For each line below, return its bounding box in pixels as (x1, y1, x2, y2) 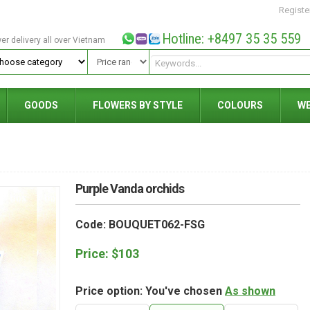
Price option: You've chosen (75, 284, 225, 298)
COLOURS (217, 100, 263, 111)
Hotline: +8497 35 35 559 (161, 30, 301, 47)
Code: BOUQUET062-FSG (75, 218, 205, 231)
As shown (225, 284, 275, 298)
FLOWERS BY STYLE (93, 100, 183, 111)
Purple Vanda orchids (75, 181, 184, 196)
